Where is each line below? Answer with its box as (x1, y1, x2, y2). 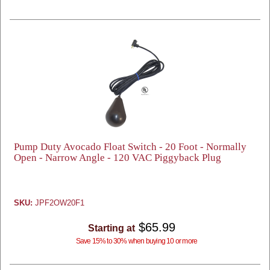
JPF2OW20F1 (33, 198, 84, 207)
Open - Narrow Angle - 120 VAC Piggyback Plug (14, 152, 221, 163)
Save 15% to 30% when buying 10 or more (75, 237, 198, 245)
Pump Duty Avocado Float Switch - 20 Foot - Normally (14, 141, 246, 152)
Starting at (87, 223, 135, 233)
